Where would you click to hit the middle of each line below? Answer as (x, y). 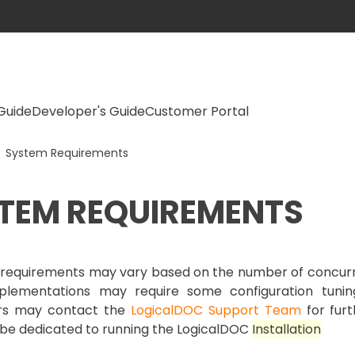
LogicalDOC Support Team (216, 310)
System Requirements (65, 153)
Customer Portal (197, 111)
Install (271, 329)
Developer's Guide (88, 111)
